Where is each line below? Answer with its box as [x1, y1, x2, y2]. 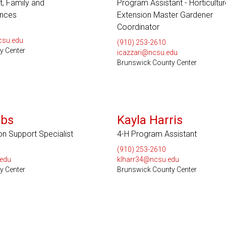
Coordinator [117, 22, 159, 32]
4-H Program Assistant [117, 129, 197, 139]
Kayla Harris [117, 113, 183, 127]
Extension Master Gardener [117, 10, 213, 20]
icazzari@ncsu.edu [117, 48, 178, 56]
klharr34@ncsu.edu [117, 155, 179, 163]
